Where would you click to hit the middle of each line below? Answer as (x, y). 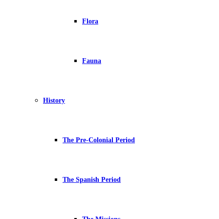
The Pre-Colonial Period (99, 140)
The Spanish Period (92, 180)
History (54, 100)
